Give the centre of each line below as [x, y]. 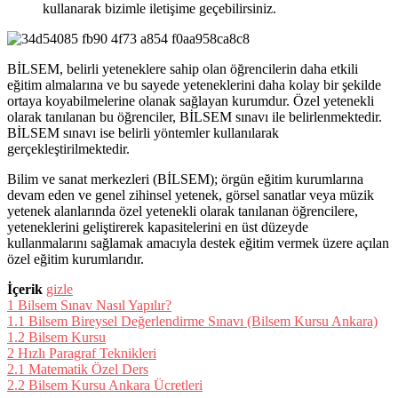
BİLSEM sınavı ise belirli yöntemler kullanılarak [143, 132]
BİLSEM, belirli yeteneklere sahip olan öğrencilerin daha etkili [183, 68]
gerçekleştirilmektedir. [68, 148]
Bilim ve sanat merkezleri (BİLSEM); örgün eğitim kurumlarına [185, 179]
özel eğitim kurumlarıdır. [76, 259]
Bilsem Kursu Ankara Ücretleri [115, 385]
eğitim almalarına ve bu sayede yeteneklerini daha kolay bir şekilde [194, 84]
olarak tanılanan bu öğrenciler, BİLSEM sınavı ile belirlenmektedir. [195, 116]
